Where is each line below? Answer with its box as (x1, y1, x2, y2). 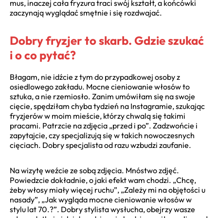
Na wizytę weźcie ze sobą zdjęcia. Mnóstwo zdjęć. (10, 165, 179, 175)
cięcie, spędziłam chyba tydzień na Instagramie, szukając (10, 101, 205, 111)
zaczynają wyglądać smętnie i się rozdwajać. (10, 7, 162, 18)
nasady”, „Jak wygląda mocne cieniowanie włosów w (10, 194, 192, 204)
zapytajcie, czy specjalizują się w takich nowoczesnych (10, 130, 195, 140)
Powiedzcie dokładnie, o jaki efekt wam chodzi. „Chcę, (10, 175, 196, 185)
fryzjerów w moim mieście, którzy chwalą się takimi (10, 110, 185, 121)
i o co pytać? (10, 47, 76, 62)
